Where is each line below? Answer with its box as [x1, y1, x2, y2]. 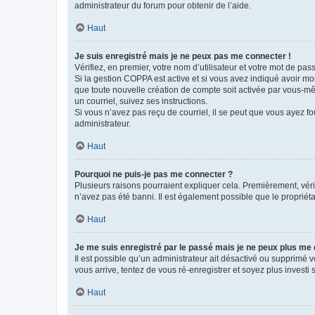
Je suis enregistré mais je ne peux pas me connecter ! [75, 51, 291, 61]
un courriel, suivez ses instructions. [75, 96, 207, 106]
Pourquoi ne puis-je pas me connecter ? [75, 169, 233, 179]
